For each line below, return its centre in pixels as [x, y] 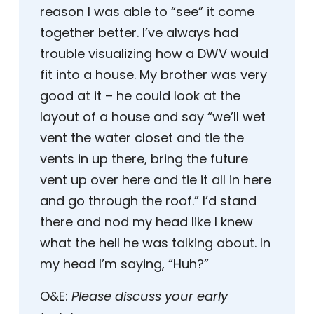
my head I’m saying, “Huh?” [124, 264]
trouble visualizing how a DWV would [154, 54]
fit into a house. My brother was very [153, 75]
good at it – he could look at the [140, 96]
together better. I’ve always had [139, 33]
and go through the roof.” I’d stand [148, 201]
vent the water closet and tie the [142, 138]
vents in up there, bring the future [144, 159]
